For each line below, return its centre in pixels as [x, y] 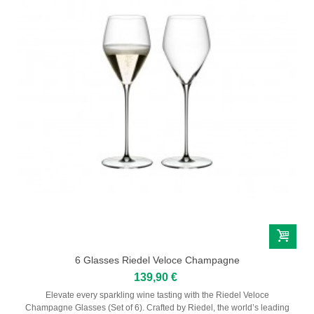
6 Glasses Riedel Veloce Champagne [157, 260]
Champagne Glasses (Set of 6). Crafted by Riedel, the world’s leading [157, 307]
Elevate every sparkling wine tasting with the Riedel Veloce [157, 295]
